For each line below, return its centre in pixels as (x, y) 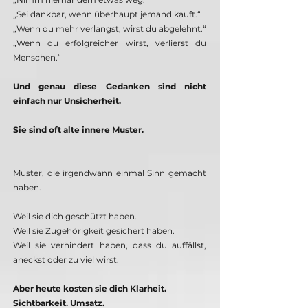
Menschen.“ (37, 58)
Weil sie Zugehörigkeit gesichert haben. (94, 231)
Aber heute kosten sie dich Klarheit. (90, 289)
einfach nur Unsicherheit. (67, 101)
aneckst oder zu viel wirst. (66, 260)
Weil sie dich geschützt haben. (75, 217)
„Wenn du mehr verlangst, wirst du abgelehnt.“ (110, 29)
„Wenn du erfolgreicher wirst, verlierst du (110, 43)
